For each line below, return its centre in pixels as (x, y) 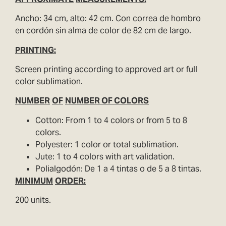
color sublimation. (49, 81)
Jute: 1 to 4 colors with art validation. (105, 156)
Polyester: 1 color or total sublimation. (107, 144)
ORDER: (70, 181)
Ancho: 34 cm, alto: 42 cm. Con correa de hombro (108, 19)
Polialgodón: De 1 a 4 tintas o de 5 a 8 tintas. (118, 168)
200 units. (33, 200)
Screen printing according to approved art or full (106, 69)
